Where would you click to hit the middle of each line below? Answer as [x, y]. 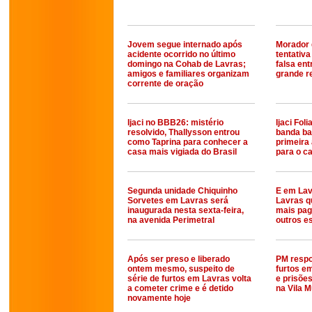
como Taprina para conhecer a [188, 142]
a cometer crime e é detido [180, 288]
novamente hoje [159, 298]
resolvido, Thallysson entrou [184, 132]
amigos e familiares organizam [188, 74]
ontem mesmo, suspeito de [181, 269]
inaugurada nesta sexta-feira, [186, 210]
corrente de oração [165, 84]
